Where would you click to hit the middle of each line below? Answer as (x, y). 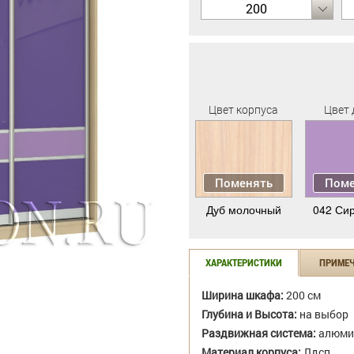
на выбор (323, 314)
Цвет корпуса (244, 110)
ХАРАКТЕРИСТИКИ (244, 263)
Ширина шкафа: (243, 296)
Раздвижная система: (259, 333)
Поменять (243, 183)
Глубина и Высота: (249, 314)
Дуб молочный (243, 210)
